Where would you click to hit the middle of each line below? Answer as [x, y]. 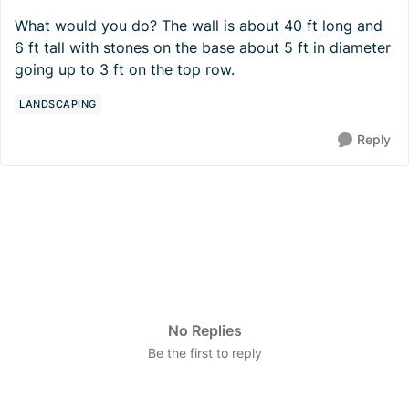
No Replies [204, 330]
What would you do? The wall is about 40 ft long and [199, 26]
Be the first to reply [204, 353]
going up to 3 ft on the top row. [125, 69]
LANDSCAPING [58, 104]
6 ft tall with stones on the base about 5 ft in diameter [203, 47]
